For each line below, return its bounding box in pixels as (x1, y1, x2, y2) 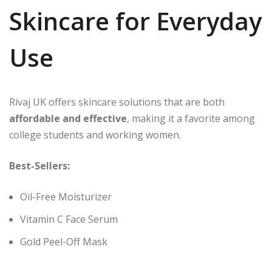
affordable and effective (9, 112, 127, 126)
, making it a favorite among (127, 112, 255, 126)
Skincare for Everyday (9, 4, 262, 38)
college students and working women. (9, 128, 181, 142)
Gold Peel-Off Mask (20, 235, 107, 249)
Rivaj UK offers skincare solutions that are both (9, 95, 225, 109)
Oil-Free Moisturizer (20, 190, 112, 204)
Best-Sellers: (9, 159, 70, 173)
